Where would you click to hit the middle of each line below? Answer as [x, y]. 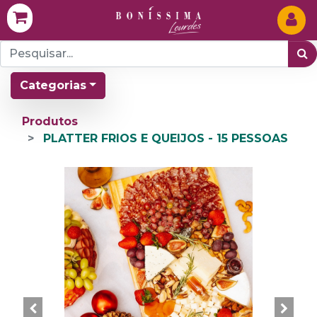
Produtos [50, 121]
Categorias [53, 85]
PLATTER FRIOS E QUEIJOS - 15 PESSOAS [166, 138]
